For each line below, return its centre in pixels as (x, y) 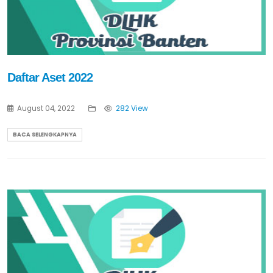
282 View (132, 109)
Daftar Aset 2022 (50, 78)
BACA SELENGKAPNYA (45, 135)
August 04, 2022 (45, 109)
